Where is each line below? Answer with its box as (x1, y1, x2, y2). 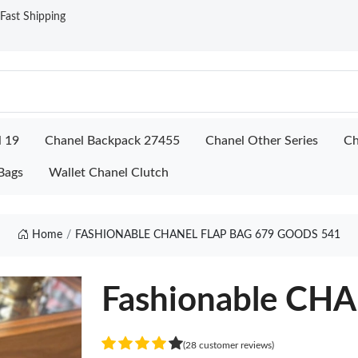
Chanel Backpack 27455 (45, 134, 180, 147)
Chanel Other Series (205, 134, 318, 147)
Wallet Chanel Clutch (49, 166, 169, 179)
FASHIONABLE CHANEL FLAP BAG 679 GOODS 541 (74, 229, 340, 241)
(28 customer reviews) (183, 340, 275, 350)
